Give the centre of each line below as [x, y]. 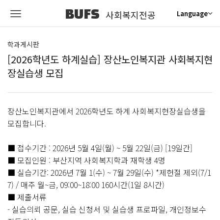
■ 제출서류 [27, 197]
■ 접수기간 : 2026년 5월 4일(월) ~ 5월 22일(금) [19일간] [100, 148]
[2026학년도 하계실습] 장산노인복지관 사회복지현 [110, 59]
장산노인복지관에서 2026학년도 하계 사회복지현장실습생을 [107, 111]
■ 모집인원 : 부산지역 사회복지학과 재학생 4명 [86, 160]
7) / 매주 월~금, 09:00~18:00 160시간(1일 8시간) [86, 185]
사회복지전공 [130, 15]
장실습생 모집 [35, 73]
